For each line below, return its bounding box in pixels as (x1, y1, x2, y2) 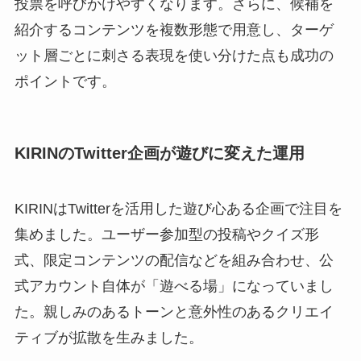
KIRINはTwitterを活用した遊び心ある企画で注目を (14, 200, 342, 217)
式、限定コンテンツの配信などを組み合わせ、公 (14, 251, 334, 268)
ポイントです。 (14, 73, 116, 90)
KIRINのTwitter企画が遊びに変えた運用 (14, 143, 305, 162)
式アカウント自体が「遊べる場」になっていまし (14, 277, 334, 294)
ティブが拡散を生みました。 (14, 329, 203, 346)
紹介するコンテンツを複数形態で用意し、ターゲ (14, 22, 334, 39)
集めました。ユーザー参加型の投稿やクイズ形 (14, 226, 319, 243)
